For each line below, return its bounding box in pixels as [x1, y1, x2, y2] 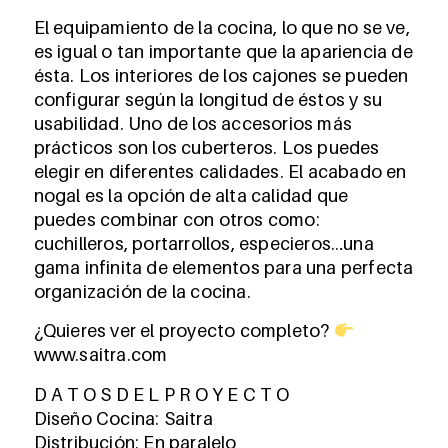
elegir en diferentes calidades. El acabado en [33, 160, 407, 182]
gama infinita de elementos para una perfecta [33, 256, 414, 278]
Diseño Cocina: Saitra [33, 407, 213, 429]
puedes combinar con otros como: [33, 208, 320, 230]
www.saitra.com [33, 344, 168, 366]
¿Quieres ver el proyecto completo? [33, 320, 334, 342]
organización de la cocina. [33, 280, 251, 302]
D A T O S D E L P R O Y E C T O [33, 383, 289, 405]
